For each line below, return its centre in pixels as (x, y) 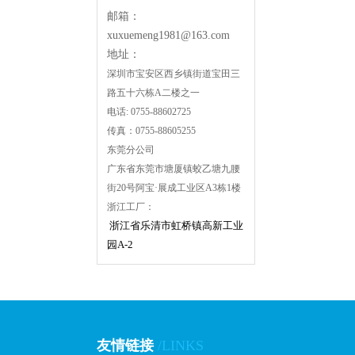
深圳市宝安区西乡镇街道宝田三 (174, 74)
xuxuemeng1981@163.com (168, 35)
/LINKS (181, 345)
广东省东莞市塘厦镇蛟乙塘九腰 (174, 169)
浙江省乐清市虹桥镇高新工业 (176, 225)
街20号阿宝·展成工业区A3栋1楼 (174, 188)
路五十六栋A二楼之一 (155, 93)
